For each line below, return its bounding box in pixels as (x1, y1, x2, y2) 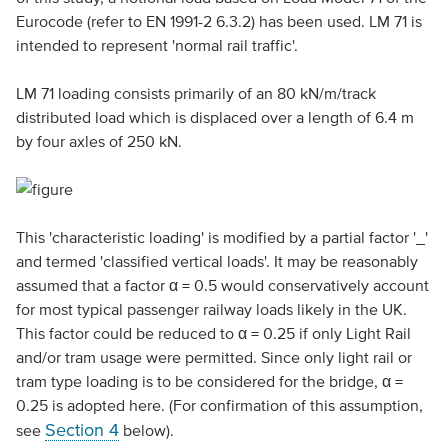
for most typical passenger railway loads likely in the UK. (15, 300, 407, 318)
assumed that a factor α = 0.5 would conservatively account (15, 276, 429, 294)
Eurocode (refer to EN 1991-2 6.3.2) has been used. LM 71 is (15, 12, 422, 30)
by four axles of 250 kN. (15, 132, 182, 150)
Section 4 (44, 420, 119, 440)
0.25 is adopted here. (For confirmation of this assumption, (15, 396, 423, 414)
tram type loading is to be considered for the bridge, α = (15, 372, 403, 390)
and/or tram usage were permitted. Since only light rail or (15, 348, 412, 366)
